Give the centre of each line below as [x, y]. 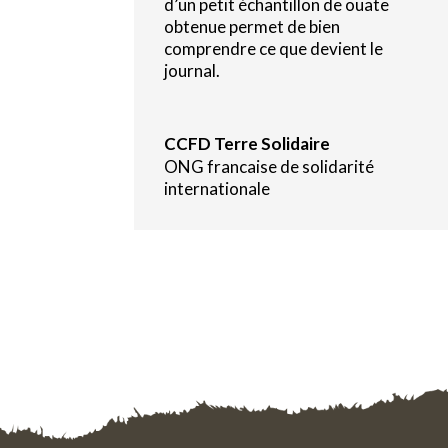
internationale [217, 188]
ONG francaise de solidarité [269, 166]
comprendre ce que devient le [274, 48]
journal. [197, 70]
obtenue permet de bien [252, 26]
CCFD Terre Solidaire [247, 143]
